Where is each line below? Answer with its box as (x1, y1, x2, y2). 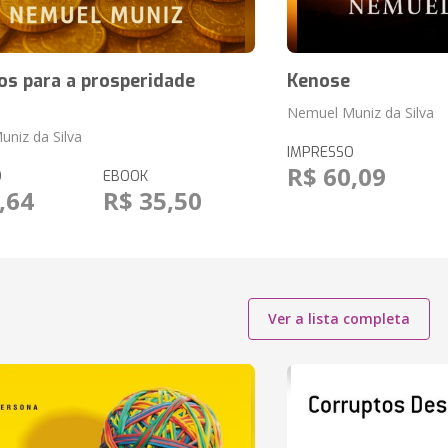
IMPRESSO (286, 143, 354, 162)
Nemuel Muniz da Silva (286, 103, 434, 122)
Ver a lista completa (267, 309, 410, 328)
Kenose (286, 69, 350, 93)
